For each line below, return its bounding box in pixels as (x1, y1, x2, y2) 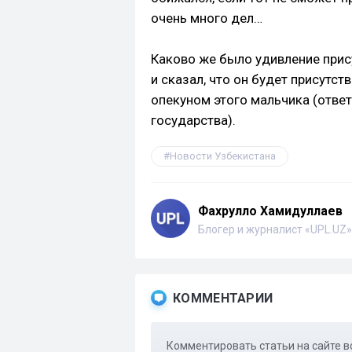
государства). (151, 112, 236, 128)
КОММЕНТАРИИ (173, 290, 273, 306)
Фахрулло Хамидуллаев (198, 203, 343, 218)
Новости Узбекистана (170, 149, 276, 162)
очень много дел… (151, 9, 262, 26)
